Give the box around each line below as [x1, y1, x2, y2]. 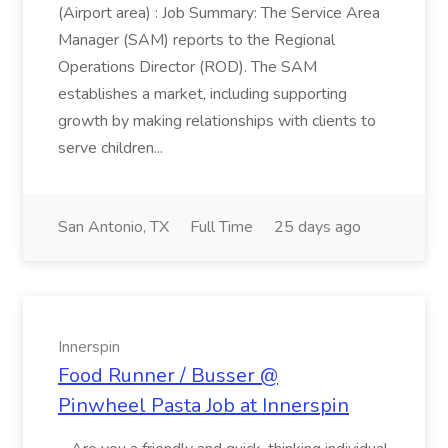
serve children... [58, 137, 167, 159]
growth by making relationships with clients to [58, 110, 376, 132]
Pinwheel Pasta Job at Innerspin [58, 392, 349, 419]
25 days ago [274, 216, 361, 238]
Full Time [190, 216, 253, 238]
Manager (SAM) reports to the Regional [58, 29, 335, 51]
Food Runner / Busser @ [58, 362, 278, 389]
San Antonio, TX [58, 216, 169, 238]
